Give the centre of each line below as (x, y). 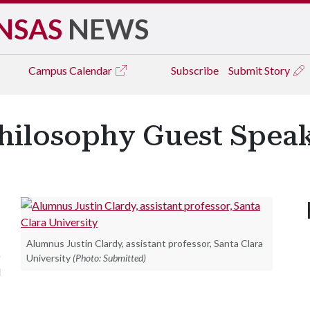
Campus (49, 70)
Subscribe (195, 70)
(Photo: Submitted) (109, 258)
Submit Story (260, 70)
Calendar (92, 70)
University (48, 258)
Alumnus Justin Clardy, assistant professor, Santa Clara (145, 243)
